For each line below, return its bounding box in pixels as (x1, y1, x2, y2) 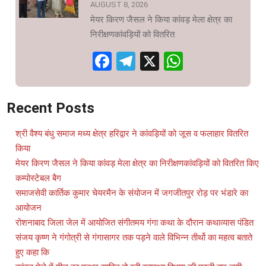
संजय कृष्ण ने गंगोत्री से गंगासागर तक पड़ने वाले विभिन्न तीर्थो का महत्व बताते (15, 232, 252, 243)
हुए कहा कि (15, 246, 49, 258)
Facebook (112, 49, 191, 72)
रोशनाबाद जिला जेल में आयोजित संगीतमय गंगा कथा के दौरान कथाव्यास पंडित (15, 217, 254, 228)
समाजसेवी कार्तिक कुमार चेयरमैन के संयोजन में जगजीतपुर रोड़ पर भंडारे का (15, 187, 248, 198)
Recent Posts (7, 99, 94, 116)
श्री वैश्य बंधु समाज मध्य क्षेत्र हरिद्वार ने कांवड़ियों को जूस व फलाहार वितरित (15, 128, 248, 139)
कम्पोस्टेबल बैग (15, 172, 61, 183)
